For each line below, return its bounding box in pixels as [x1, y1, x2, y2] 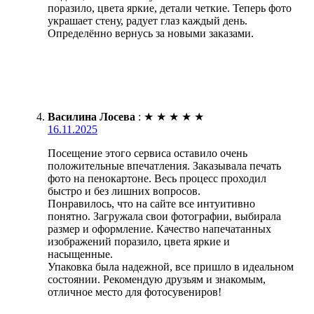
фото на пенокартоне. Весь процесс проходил [48, 172, 266, 184]
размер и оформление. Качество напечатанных [48, 222, 271, 235]
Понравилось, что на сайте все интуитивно [48, 197, 255, 210]
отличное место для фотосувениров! [48, 285, 221, 298]
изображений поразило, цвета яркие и [48, 235, 230, 247]
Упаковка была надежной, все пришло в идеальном [48, 260, 294, 273]
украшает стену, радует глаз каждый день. [48, 14, 247, 27]
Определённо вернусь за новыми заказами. [48, 27, 254, 39]
